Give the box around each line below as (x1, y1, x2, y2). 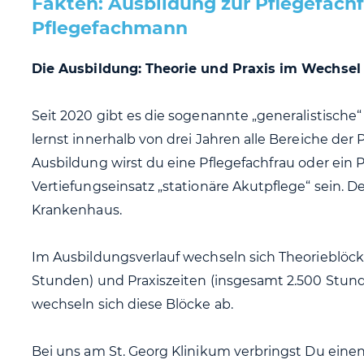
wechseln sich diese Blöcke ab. (32, 296, 233, 312)
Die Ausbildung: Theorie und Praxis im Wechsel (32, 60, 361, 76)
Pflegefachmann (32, 16, 188, 39)
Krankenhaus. (32, 201, 122, 218)
